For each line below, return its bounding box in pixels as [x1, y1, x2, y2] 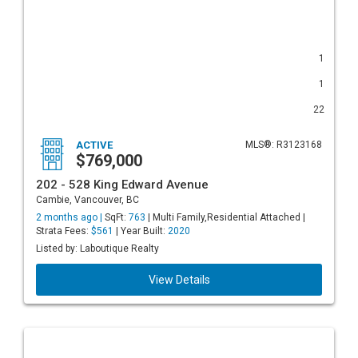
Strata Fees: [36, 225, 91, 237]
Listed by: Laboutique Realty [36, 243, 159, 254]
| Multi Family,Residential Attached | [145, 212, 305, 223]
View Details [148, 273, 210, 286]
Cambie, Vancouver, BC [36, 194, 139, 205]
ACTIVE [76, 139, 113, 151]
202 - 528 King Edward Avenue [36, 177, 209, 192]
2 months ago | [36, 212, 105, 223]
